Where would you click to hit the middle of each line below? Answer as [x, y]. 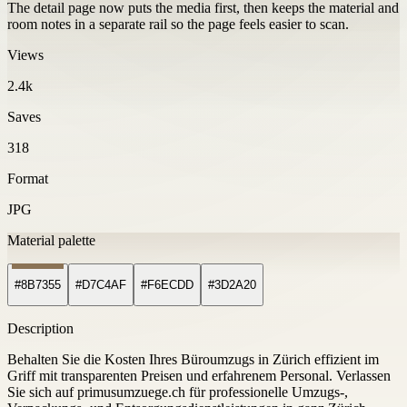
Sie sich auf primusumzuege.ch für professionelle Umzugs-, [178, 392]
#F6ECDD [167, 285]
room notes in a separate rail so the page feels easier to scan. [178, 24]
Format [28, 178]
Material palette [51, 240]
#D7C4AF [101, 285]
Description [40, 329]
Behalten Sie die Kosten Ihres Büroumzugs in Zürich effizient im [193, 360]
